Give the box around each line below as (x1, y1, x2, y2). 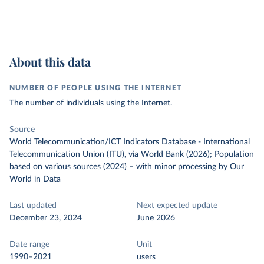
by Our (219, 163, 244, 171)
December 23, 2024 (9, 214, 82, 222)
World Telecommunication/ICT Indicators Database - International (9, 138, 250, 146)
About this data (9, 54, 91, 70)
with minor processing (136, 163, 216, 171)
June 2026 (137, 214, 175, 222)
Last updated (9, 202, 57, 210)
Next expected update (137, 202, 217, 210)
